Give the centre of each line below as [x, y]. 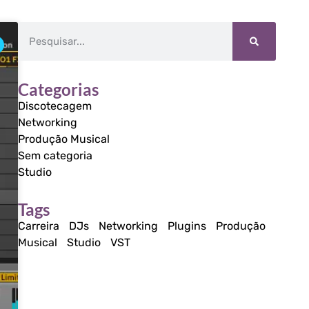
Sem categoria [55, 156]
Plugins [187, 226]
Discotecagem [54, 106]
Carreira [38, 226]
